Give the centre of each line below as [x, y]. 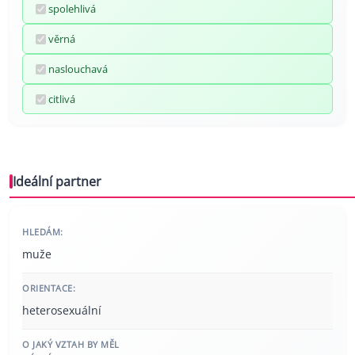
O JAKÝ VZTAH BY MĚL [71, 345]
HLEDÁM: [43, 232]
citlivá [62, 99]
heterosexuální [62, 311]
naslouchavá [78, 69]
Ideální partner [57, 182]
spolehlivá [72, 9]
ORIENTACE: [49, 288]
